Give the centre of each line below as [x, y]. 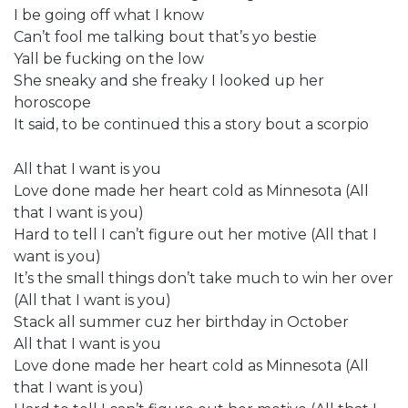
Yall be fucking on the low [109, 58]
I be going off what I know [109, 15]
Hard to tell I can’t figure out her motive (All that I [195, 234]
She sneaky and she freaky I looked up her [169, 80]
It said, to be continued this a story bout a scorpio [191, 124]
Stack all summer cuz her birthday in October [181, 321]
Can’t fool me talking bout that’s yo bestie [165, 36]
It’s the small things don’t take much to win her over [204, 278]
